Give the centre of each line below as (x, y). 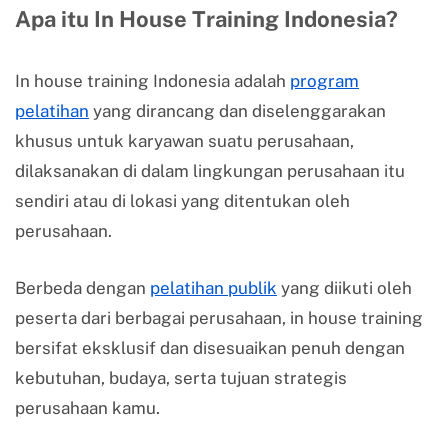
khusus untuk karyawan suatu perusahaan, (184, 141)
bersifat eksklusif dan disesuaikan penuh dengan (210, 348)
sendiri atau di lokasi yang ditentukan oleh (182, 201)
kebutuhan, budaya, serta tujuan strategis (181, 378)
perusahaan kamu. (87, 408)
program (324, 81)
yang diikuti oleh (344, 288)
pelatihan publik (213, 288)
